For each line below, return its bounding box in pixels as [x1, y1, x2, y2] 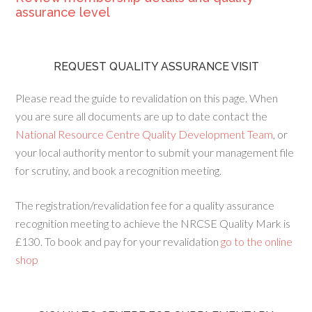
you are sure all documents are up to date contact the [15, 109, 268, 123]
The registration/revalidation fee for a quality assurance [15, 198, 275, 212]
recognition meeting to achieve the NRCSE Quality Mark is [15, 217, 291, 231]
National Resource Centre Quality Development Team [15, 127, 274, 141]
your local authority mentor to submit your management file [15, 146, 295, 159]
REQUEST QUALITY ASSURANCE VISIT [53, 60, 259, 74]
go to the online [219, 235, 293, 249]
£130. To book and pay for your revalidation [15, 235, 219, 249]
